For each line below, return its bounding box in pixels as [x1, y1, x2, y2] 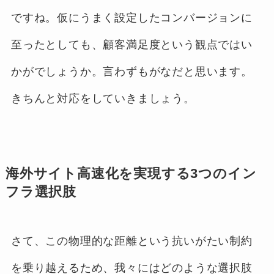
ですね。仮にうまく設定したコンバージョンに [10, 12, 253, 24]
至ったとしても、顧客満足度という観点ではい [10, 39, 253, 51]
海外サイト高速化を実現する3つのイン [5, 166, 257, 182]
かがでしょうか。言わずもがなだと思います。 [10, 65, 253, 78]
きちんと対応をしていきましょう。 [10, 92, 195, 105]
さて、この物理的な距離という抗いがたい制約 [10, 235, 253, 248]
